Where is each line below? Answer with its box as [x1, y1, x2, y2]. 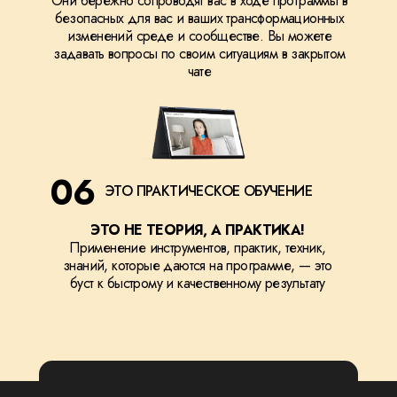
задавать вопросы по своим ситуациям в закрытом [53, 43, 346, 64]
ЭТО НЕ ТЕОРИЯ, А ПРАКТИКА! [90, 220, 305, 240]
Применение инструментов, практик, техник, [69, 237, 326, 258]
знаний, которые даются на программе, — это [63, 255, 332, 276]
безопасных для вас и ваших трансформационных [54, 8, 345, 28]
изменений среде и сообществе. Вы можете [66, 26, 332, 46]
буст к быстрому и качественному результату [70, 273, 325, 293]
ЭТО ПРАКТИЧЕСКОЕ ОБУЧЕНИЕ [105, 181, 312, 201]
